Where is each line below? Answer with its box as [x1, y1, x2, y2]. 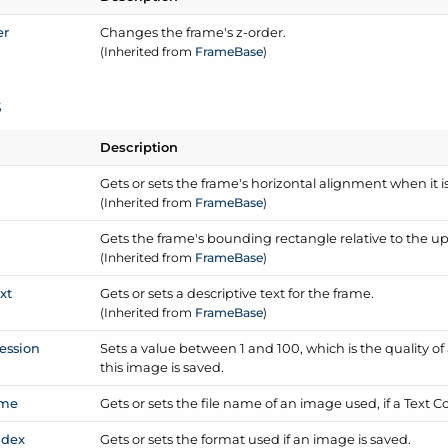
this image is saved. [100, 358, 225, 375]
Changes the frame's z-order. [100, 23, 287, 40]
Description [100, 138, 179, 155]
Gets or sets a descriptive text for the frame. [100, 284, 375, 301]
